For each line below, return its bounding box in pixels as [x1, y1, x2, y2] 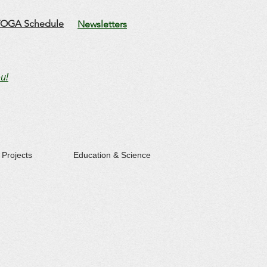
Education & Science [73, 150, 151, 160]
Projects [2, 150, 32, 160]
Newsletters [77, 18, 127, 30]
